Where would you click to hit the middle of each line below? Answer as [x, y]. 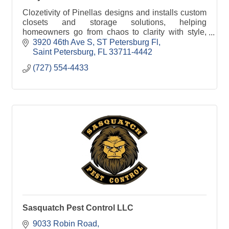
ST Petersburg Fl [128, 42]
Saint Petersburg [63, 52]
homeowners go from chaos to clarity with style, [114, 32]
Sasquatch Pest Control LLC [78, 208]
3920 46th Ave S [63, 42]
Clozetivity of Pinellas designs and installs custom [114, 13]
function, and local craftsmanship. [83, 42]
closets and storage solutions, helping [114, 22]
